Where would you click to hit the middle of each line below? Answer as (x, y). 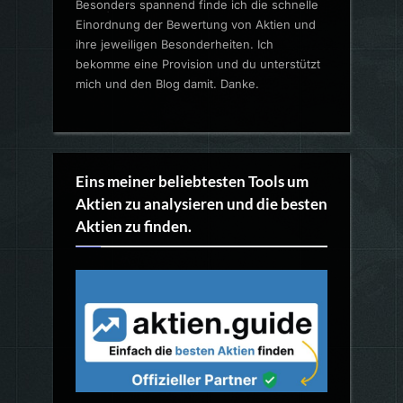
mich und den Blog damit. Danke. (167, 84)
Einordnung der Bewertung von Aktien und (196, 25)
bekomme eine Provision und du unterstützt (198, 64)
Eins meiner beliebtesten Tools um (192, 181)
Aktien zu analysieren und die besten (201, 204)
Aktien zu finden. (134, 226)
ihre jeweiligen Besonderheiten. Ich (175, 45)
